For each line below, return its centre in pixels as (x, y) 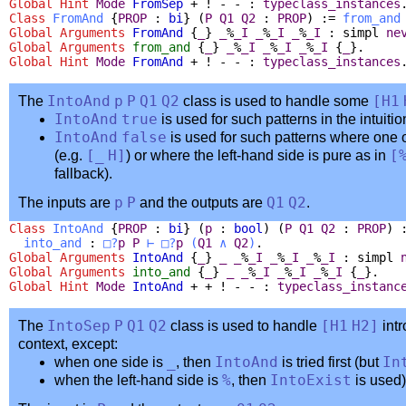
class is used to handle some (276, 101)
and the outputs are (201, 202)
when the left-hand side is (138, 380)
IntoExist (311, 380)
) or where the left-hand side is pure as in (258, 155)
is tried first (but (330, 362)
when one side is (111, 362)
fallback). (83, 173)
